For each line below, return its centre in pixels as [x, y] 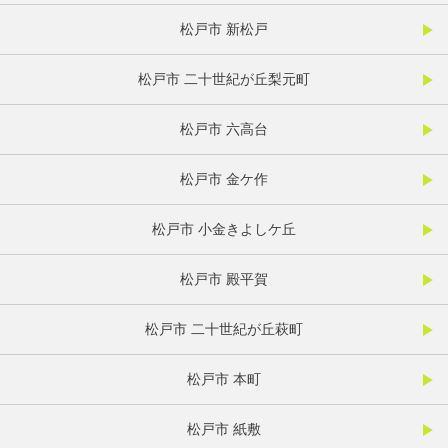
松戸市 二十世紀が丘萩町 [224, 329]
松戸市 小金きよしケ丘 [224, 229]
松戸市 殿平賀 [224, 279]
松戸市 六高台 [224, 129]
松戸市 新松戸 [224, 29]
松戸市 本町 [224, 379]
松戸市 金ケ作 [224, 179]
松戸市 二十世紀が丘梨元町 [224, 79]
